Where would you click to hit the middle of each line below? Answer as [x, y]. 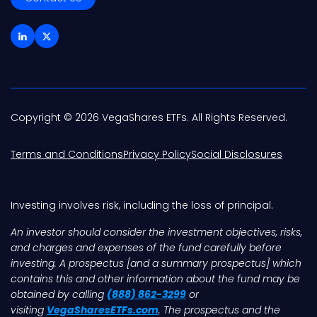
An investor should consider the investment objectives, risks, [156, 232]
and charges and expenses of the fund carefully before [146, 248]
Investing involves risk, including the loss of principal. [142, 206]
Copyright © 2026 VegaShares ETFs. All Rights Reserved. [149, 118]
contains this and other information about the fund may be [155, 279]
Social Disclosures [237, 155]
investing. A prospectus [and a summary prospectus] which [156, 264]
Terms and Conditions [67, 155]
